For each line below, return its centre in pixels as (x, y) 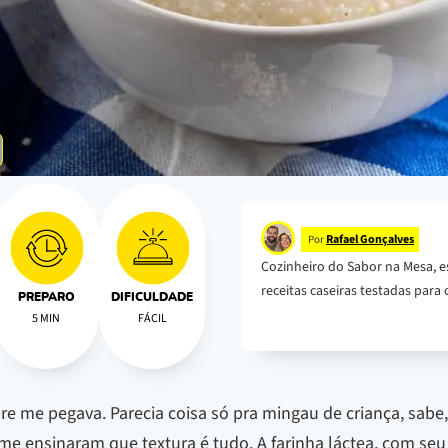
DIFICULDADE (152, 297)
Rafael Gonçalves (370, 239)
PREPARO (46, 297)
